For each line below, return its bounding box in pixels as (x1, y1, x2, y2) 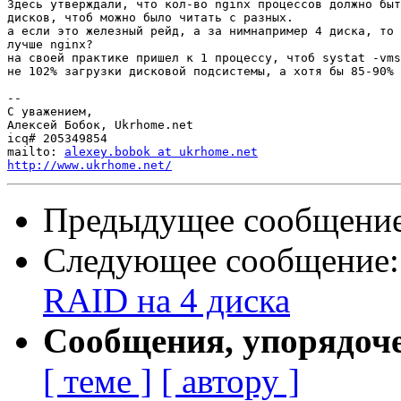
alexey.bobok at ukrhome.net (64, 145, 258, 159)
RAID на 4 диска (43, 281, 290, 320)
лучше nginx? (7, 38, 93, 52)
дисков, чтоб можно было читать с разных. (7, 11, 294, 25)
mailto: (7, 145, 64, 159)
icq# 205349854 (7, 132, 107, 146)
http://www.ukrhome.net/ (7, 158, 172, 173)
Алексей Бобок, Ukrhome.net (7, 118, 193, 132)
